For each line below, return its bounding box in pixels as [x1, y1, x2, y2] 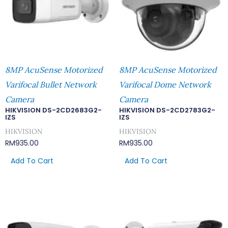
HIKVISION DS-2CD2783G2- [119, 105, 215, 115]
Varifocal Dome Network [119, 79, 211, 90]
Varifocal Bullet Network [5, 79, 97, 90]
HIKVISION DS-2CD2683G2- [5, 105, 102, 115]
